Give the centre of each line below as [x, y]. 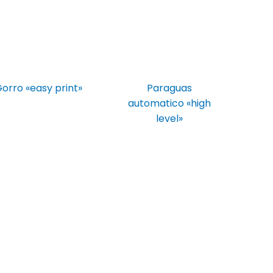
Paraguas [169, 88]
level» [169, 119]
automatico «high [169, 104]
